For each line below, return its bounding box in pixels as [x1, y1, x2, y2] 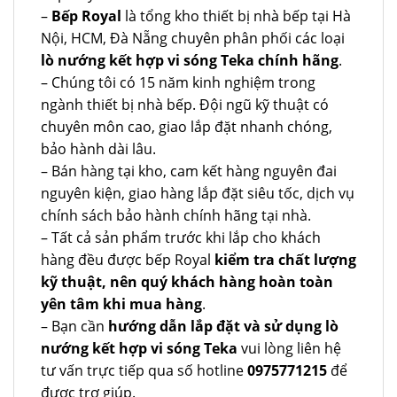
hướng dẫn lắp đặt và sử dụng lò [108, 315, 339, 336]
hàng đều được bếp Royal [41, 249, 211, 269]
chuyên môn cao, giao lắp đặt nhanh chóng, [41, 116, 332, 136]
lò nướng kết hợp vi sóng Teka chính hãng [41, 50, 339, 70]
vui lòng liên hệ [241, 338, 341, 358]
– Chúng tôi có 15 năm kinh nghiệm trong [41, 72, 315, 92]
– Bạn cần [41, 315, 108, 336]
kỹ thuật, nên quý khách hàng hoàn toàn [41, 271, 333, 292]
